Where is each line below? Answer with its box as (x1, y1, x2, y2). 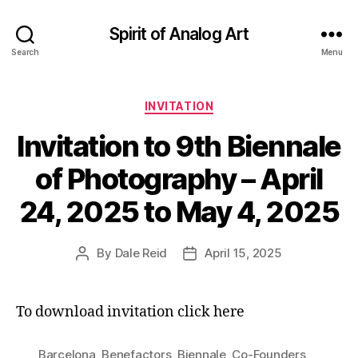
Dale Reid (114, 245, 168, 261)
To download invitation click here (16, 302, 245, 321)
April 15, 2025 (205, 245, 282, 261)
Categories (178, 94, 249, 111)
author (82, 263, 119, 279)
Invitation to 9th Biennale (17, 128, 341, 164)
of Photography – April (35, 161, 323, 197)
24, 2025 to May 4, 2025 (18, 193, 340, 229)
